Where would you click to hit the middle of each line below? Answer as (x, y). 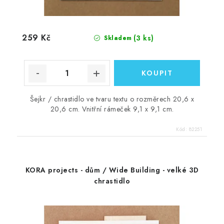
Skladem (117, 38)
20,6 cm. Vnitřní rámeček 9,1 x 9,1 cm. (112, 109)
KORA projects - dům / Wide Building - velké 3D (112, 170)
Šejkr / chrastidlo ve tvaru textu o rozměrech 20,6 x (112, 99)
